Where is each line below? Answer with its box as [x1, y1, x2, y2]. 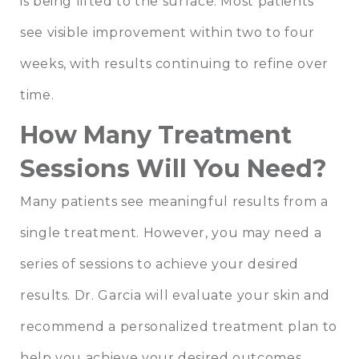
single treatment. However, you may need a [20, 224, 322, 240]
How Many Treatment [20, 119, 292, 150]
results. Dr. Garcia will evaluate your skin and [20, 287, 331, 303]
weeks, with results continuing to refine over [20, 55, 329, 71]
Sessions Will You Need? [20, 153, 327, 184]
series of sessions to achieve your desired [20, 256, 299, 272]
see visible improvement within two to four [20, 24, 315, 40]
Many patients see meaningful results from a [20, 193, 329, 209]
